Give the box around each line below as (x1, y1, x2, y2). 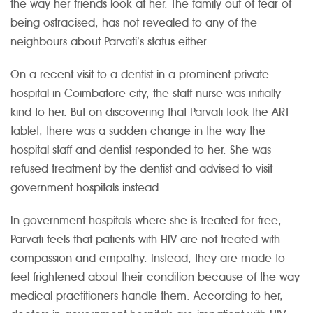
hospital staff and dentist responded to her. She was (10, 143, 271, 157)
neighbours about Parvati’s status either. (10, 35, 209, 49)
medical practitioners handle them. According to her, (10, 289, 283, 303)
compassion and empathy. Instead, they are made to (10, 252, 285, 265)
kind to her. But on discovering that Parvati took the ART (10, 105, 289, 119)
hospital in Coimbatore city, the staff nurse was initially (10, 87, 281, 101)
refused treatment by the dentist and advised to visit (10, 162, 272, 176)
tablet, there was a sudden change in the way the (10, 124, 265, 138)
